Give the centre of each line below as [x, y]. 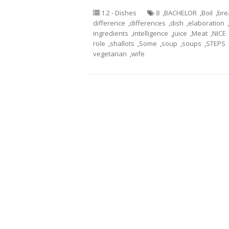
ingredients [111, 33]
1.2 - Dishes [119, 13]
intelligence [151, 33]
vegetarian [110, 54]
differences [148, 23]
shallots [122, 43]
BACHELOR [180, 13]
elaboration [206, 23]
